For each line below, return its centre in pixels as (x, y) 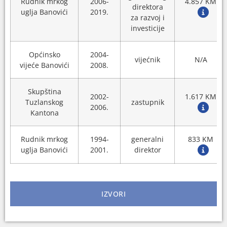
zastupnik (147, 102)
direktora (147, 7)
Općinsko (44, 55)
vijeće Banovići (44, 65)
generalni (147, 139)
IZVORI (113, 194)
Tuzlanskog (44, 102)
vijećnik (147, 60)
